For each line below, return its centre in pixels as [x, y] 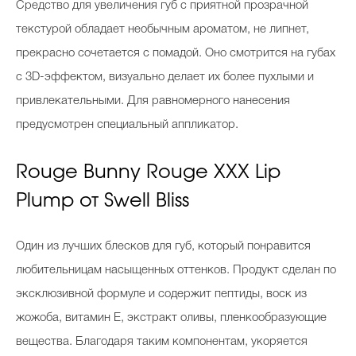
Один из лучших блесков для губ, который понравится [163, 246]
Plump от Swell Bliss [103, 201]
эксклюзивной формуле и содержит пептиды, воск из [161, 294]
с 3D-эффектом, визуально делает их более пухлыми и [165, 77]
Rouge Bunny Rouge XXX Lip [148, 172]
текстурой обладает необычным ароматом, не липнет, [163, 29]
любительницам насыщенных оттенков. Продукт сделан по [176, 270]
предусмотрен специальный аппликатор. [129, 125]
